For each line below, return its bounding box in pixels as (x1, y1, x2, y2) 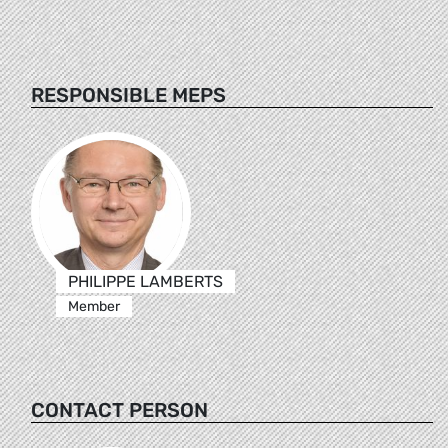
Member (67, 297, 120, 315)
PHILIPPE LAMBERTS (67, 271, 223, 291)
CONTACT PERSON (31, 397, 208, 422)
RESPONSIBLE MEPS (31, 82, 226, 107)
